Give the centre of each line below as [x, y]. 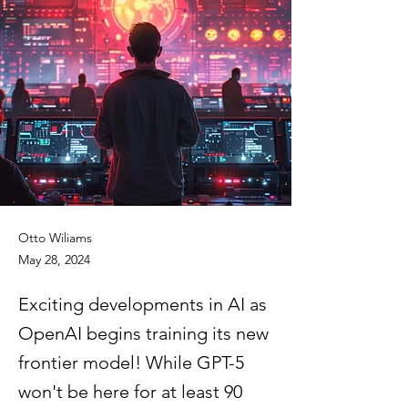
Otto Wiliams [55, 238]
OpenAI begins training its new [143, 333]
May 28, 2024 [54, 260]
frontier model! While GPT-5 [131, 362]
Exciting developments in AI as [143, 304]
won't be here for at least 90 [130, 392]
